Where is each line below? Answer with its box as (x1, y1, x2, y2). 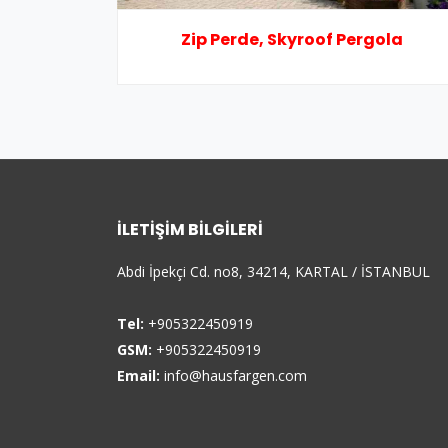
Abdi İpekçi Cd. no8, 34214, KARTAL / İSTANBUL (117, 262, 430, 281)
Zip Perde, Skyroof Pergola (181, 28, 403, 51)
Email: (117, 366, 160, 385)
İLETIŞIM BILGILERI (117, 218, 263, 241)
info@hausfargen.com (164, 366, 307, 385)
